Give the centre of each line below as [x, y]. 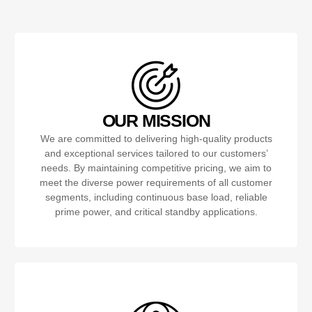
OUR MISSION [156, 120]
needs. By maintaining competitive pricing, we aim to [156, 167]
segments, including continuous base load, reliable [156, 197]
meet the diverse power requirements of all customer [156, 182]
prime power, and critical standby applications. [156, 211]
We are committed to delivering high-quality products [156, 138]
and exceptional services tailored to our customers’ [156, 153]
